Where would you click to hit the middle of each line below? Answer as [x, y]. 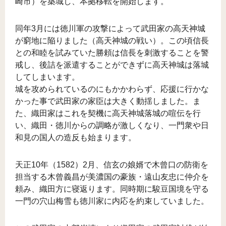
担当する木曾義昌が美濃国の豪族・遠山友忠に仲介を [112, 177]
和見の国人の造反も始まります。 [76, 138]
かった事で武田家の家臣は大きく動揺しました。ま [108, 101]
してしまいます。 [47, 77]
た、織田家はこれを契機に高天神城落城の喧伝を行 [108, 114]
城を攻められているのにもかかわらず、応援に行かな [112, 89]
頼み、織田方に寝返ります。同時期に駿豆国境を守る [112, 189]
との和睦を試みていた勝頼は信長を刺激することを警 [112, 53]
